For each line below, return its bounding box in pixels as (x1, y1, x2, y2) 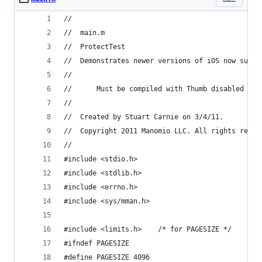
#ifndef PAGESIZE (64, 239, 129, 247)
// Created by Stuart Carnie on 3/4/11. (80, 113, 223, 121)
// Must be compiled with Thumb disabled (64, 85, 244, 93)
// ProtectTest (80, 43, 125, 51)
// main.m (80, 29, 105, 37)
